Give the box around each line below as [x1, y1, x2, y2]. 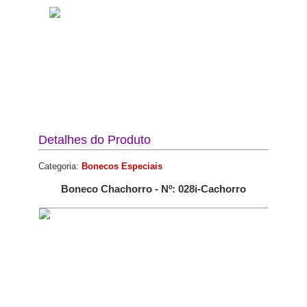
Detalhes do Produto [38, 133, 151, 147]
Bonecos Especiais [82, 161, 162, 171]
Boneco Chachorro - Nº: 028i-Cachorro [61, 183, 246, 195]
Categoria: [38, 161, 82, 171]
